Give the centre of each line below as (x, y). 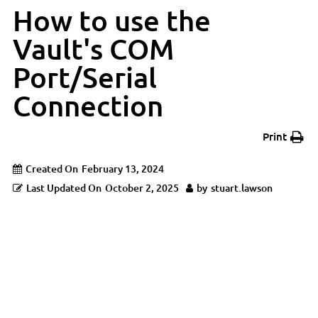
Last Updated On (64, 188)
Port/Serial (85, 77)
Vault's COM (93, 49)
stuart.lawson (242, 188)
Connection (88, 105)
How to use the (112, 20)
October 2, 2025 (142, 188)
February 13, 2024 (123, 169)
